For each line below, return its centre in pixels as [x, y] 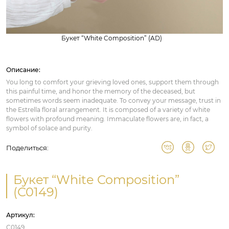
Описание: [23, 70]
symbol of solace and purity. [49, 128]
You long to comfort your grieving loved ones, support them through [112, 82]
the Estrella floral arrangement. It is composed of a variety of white [108, 110]
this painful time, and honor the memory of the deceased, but [101, 91]
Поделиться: [27, 148]
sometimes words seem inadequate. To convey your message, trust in [113, 100]
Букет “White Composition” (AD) [111, 38]
